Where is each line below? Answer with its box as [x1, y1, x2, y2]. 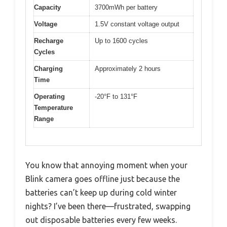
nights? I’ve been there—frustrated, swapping [25, 201, 191, 211]
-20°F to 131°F [95, 93, 137, 101]
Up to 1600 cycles [95, 37, 148, 45]
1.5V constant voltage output [95, 20, 179, 28]
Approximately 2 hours [95, 65, 161, 73]
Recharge [34, 37, 63, 45]
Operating [34, 93, 65, 101]
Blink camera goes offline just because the [25, 174, 180, 183]
